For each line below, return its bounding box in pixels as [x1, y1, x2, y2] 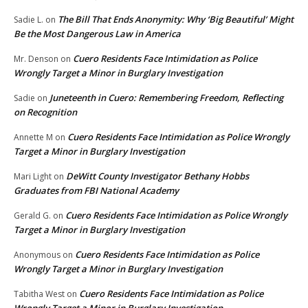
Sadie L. [14, 14, 43, 26]
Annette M [14, 131, 53, 144]
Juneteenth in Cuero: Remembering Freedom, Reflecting [49, 91, 283, 104]
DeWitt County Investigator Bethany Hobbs [66, 170, 249, 183]
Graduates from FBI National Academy [14, 184, 179, 197]
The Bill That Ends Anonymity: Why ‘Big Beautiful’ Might [58, 13, 294, 26]
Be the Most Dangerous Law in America [14, 27, 181, 41]
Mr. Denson [14, 53, 58, 65]
